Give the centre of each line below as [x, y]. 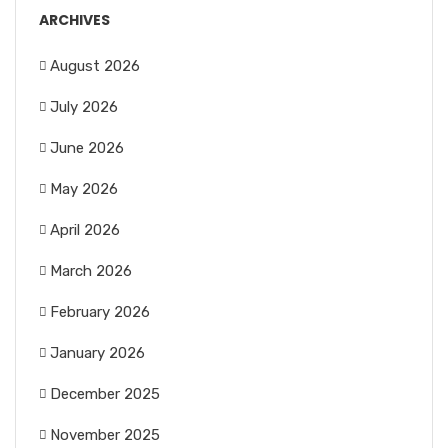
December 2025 [105, 394]
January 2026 [97, 353]
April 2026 [85, 230]
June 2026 [87, 148]
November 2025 [105, 435]
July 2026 [84, 107]
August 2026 [95, 66]
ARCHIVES [74, 20]
